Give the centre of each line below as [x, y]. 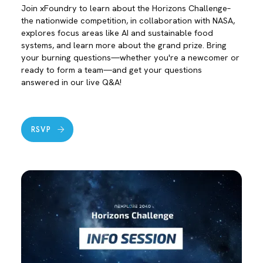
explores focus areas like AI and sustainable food [117, 33]
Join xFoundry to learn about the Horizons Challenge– [126, 8]
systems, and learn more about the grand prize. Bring [124, 45]
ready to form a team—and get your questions [111, 70]
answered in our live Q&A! [71, 82]
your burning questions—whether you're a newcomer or [130, 57]
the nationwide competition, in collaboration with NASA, [128, 20]
